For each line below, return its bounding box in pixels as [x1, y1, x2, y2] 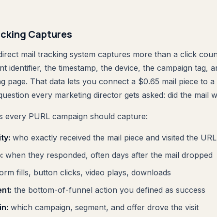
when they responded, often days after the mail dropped [3, 150, 213, 160]
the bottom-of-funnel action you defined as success [12, 185, 205, 195]
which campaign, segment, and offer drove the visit [8, 202, 199, 213]
